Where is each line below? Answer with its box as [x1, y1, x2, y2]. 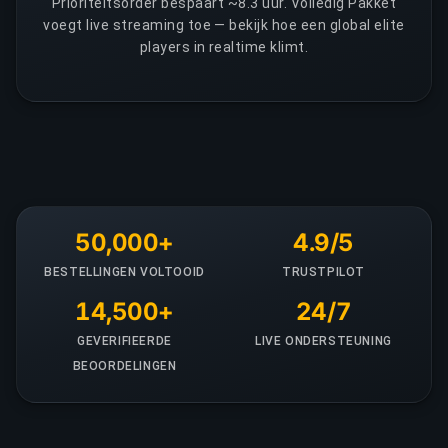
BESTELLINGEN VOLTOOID [44, 264, 205, 279]
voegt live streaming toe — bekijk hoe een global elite [43, 17, 405, 33]
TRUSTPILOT [282, 264, 365, 279]
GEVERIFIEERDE [77, 333, 172, 348]
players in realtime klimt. [139, 39, 309, 55]
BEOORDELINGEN [72, 358, 177, 373]
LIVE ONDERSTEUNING [255, 333, 392, 348]
